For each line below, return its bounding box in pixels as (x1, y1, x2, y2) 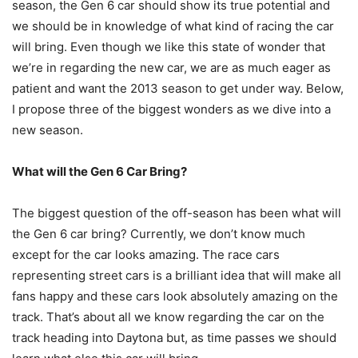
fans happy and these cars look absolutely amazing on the (12, 288, 338, 304)
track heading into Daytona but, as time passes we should (12, 330, 336, 346)
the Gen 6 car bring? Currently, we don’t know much (12, 226, 305, 242)
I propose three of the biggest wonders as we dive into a (12, 101, 331, 117)
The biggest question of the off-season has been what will (12, 205, 341, 221)
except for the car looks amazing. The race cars (12, 247, 280, 263)
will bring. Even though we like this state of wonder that (12, 39, 325, 55)
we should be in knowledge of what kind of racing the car (12, 18, 334, 34)
